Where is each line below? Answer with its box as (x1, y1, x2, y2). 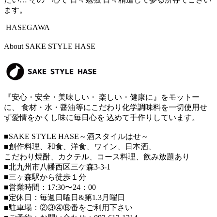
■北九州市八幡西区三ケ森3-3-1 (4, 163, 110, 171)
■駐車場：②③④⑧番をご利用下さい (4, 203, 133, 212)
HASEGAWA (6, 23, 50, 31)
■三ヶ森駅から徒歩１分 (4, 173, 86, 182)
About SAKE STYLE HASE (4, 42, 95, 51)
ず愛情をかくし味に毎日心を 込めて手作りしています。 (4, 113, 200, 122)
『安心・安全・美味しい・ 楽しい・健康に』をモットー (4, 93, 200, 102)
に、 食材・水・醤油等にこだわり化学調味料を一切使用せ (4, 103, 207, 112)
